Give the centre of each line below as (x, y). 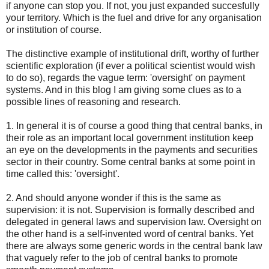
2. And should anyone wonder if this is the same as (113, 198)
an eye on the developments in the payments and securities (132, 150)
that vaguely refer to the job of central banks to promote (122, 258)
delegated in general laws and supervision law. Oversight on (134, 222)
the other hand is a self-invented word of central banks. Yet (130, 234)
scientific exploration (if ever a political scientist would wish (131, 65)
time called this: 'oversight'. (63, 174)
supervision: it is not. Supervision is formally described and (130, 210)
